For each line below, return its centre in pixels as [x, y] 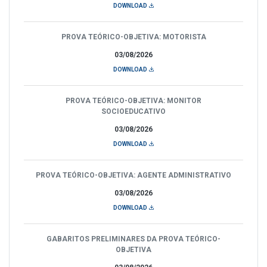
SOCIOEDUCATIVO [133, 111]
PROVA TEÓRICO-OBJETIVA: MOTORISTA [133, 37]
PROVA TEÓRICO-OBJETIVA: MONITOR [133, 100]
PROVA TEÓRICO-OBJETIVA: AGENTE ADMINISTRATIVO [133, 175]
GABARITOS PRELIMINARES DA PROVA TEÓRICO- [133, 239]
